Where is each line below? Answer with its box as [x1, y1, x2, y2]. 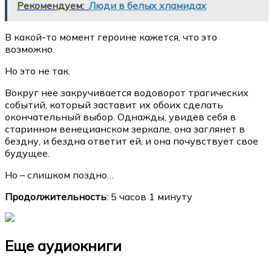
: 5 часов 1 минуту [106, 191, 192, 203]
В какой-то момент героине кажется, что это [5, 31, 217, 44]
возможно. [5, 43, 54, 56]
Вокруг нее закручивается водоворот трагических [5, 87, 249, 99]
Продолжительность [5, 191, 106, 203]
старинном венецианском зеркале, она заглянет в [5, 123, 245, 135]
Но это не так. [5, 65, 70, 77]
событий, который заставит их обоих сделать [5, 99, 223, 111]
